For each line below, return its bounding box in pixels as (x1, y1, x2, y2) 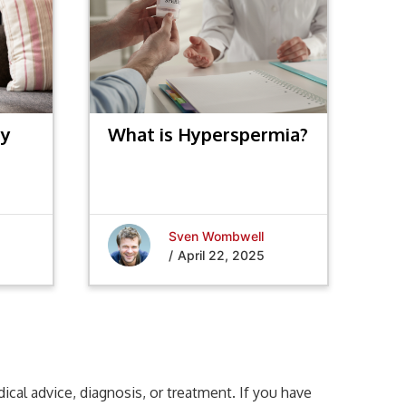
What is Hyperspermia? (108, 122, 309, 146)
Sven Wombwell (169, 227, 265, 244)
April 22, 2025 (178, 246, 266, 263)
